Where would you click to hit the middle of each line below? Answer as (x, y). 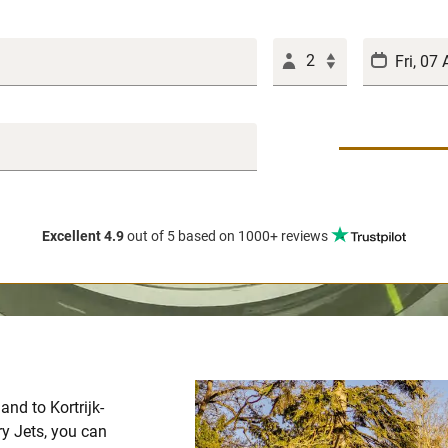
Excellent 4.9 (83, 236)
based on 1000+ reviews (253, 236)
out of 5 (151, 236)
